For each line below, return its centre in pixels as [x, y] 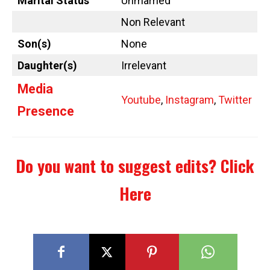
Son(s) [34, 44]
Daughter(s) [47, 66]
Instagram [190, 100]
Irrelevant [144, 66]
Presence [46, 111]
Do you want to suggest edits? [118, 166]
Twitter [234, 100]
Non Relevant [153, 22]
